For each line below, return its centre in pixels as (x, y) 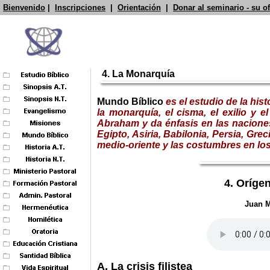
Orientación (139, 8)
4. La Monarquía (138, 74)
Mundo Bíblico (130, 102)
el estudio (200, 102)
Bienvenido (24, 8)
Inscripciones (80, 8)
